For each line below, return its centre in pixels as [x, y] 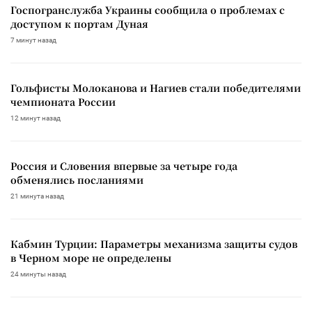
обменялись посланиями [77, 179]
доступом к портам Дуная [79, 23]
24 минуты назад [38, 274]
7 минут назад [33, 40]
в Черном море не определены [91, 257]
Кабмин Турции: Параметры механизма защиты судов [154, 243]
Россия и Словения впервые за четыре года [124, 165]
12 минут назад [36, 118]
